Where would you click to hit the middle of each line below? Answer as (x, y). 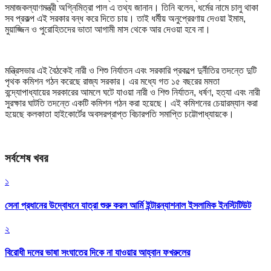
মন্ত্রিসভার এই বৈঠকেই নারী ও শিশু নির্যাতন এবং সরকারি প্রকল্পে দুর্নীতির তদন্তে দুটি (131, 70)
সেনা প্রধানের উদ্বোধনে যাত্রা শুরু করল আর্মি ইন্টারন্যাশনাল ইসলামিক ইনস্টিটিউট (128, 205)
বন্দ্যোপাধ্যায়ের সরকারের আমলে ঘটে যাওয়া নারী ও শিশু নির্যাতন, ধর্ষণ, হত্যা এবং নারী (132, 92)
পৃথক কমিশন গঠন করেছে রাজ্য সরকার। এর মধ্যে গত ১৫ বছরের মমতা (112, 81)
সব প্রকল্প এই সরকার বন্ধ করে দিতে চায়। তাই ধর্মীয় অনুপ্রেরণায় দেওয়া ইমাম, (125, 18)
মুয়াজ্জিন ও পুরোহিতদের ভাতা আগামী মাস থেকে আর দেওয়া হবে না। (108, 29)
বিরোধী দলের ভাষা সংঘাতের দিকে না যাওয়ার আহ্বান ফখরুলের (97, 253)
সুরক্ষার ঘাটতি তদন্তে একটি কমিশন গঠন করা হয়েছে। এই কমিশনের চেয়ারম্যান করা (131, 103)
